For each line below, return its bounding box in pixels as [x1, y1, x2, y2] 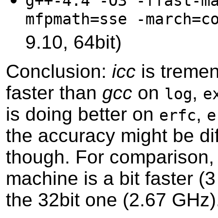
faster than [6, 82, 102, 103]
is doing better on [6, 103, 159, 125]
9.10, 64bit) [25, 31, 122, 53]
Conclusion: [6, 60, 112, 82]
